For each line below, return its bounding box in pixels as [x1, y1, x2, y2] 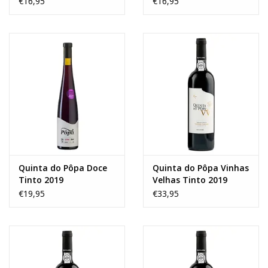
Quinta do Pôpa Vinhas [153, 162, 249, 173]
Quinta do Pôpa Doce [19, 162, 107, 173]
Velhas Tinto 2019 [153, 173, 227, 185]
